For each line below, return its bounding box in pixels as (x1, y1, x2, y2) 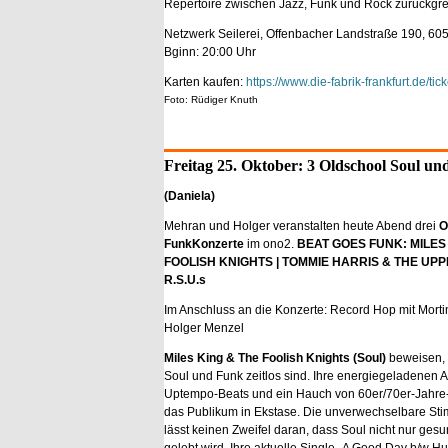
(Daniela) (164, 189, 215, 203)
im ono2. (244, 237, 297, 251)
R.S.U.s (164, 273, 206, 287)
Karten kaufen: (164, 75, 246, 89)
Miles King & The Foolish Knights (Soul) (164, 351, 389, 365)
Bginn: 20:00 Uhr (164, 45, 256, 59)
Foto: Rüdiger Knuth (164, 94, 258, 105)
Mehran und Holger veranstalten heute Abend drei (164, 219, 439, 233)
